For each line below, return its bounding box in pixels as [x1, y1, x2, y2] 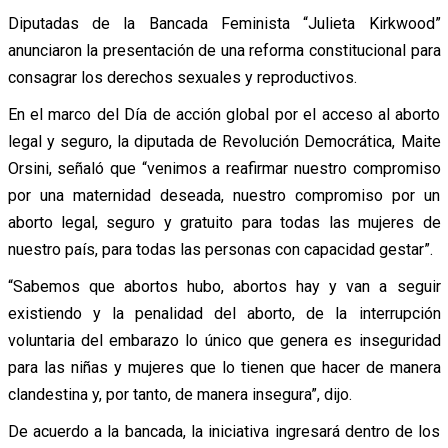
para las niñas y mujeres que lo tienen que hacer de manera [7, 357, 441, 377]
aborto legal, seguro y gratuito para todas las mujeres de [7, 212, 441, 232]
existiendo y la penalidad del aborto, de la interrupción [7, 303, 441, 323]
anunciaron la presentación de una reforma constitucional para [7, 40, 441, 60]
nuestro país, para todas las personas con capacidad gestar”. [7, 239, 433, 259]
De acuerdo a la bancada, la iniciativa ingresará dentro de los [7, 421, 441, 441]
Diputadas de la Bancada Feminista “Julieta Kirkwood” [7, 13, 441, 33]
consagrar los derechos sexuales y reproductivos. [7, 67, 357, 87]
